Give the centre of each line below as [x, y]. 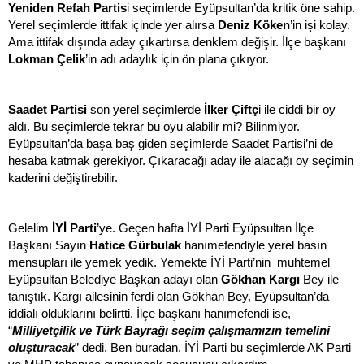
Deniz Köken [254, 25]
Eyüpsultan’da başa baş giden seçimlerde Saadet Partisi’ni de [171, 144]
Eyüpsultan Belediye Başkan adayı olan [115, 279]
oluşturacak [41, 348]
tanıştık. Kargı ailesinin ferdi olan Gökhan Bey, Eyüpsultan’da [169, 297]
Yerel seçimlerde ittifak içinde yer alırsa [113, 25]
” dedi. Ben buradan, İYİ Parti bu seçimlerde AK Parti [213, 348]
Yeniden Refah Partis [67, 8]
